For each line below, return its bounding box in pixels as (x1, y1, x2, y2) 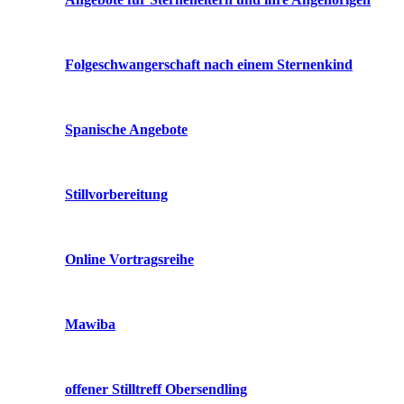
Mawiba (65, 317, 115, 332)
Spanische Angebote (65, 122, 188, 137)
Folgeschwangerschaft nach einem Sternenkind (65, 57, 353, 72)
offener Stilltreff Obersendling (65, 381, 247, 397)
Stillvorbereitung (65, 187, 168, 202)
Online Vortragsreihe (65, 252, 194, 267)
